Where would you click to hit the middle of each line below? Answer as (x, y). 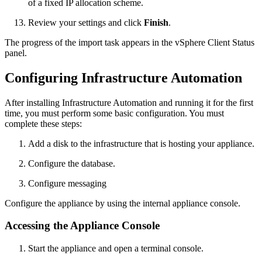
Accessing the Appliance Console (82, 226)
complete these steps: (43, 123)
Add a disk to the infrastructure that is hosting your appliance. (141, 143)
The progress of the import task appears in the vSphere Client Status (130, 42)
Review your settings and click (86, 22)
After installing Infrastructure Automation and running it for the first (129, 102)
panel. (16, 53)
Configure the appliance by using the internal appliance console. (123, 203)
